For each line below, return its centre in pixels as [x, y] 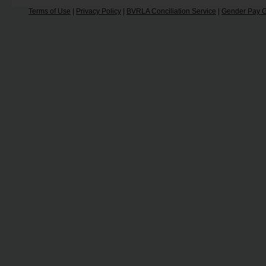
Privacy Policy [99, 11]
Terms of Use [50, 11]
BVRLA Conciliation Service [171, 11]
